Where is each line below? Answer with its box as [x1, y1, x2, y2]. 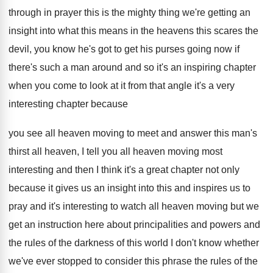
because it [9, 183, 53, 193]
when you [9, 80, 51, 91]
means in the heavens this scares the [99, 26, 258, 36]
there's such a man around [9, 62, 122, 73]
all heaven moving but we [149, 201, 259, 211]
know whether [199, 238, 259, 248]
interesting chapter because [9, 99, 128, 109]
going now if [187, 44, 239, 54]
